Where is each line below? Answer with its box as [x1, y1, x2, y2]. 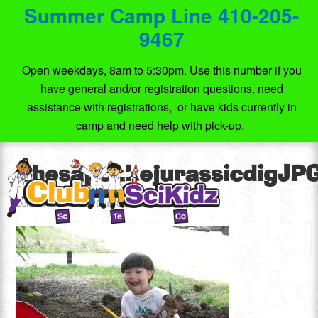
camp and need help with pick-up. [76, 117, 247, 133]
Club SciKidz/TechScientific [96, 197, 202, 209]
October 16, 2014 [16, 197, 83, 209]
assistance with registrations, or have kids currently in [26, 99, 297, 115]
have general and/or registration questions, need [40, 80, 283, 97]
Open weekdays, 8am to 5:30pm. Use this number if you [21, 62, 302, 78]
